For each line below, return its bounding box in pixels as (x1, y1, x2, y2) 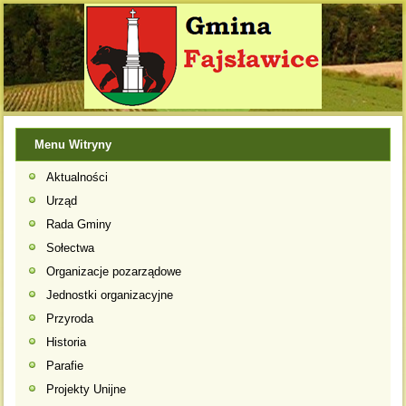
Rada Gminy (46, 217, 112, 231)
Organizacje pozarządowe (46, 264, 182, 278)
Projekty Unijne (46, 382, 127, 396)
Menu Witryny (34, 137, 112, 151)
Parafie (46, 358, 84, 372)
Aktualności (46, 169, 109, 184)
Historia (46, 334, 87, 349)
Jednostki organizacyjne (46, 287, 174, 302)
